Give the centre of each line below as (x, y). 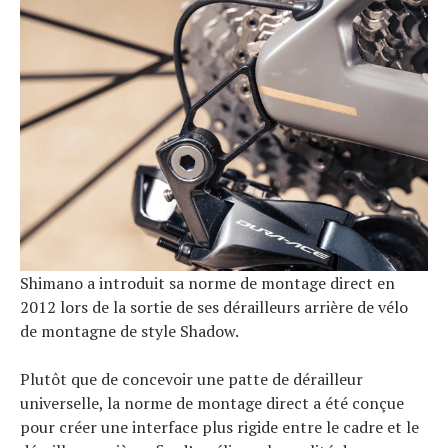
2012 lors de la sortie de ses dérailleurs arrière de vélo (214, 306)
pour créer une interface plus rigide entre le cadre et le (219, 426)
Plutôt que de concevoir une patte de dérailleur (191, 378)
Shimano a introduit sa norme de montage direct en (207, 282)
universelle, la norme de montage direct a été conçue (212, 402)
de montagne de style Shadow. (129, 330)
